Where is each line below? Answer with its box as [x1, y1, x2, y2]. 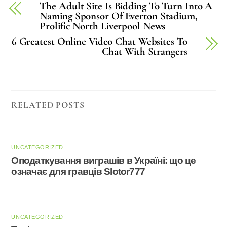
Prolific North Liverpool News [40, 20, 166, 33]
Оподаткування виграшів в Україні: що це [11, 155, 196, 166]
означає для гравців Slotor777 [11, 166, 145, 177]
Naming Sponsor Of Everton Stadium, [40, 10, 198, 23]
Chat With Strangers [101, 45, 187, 58]
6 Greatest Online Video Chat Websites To [11, 35, 187, 48]
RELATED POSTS [11, 100, 85, 110]
